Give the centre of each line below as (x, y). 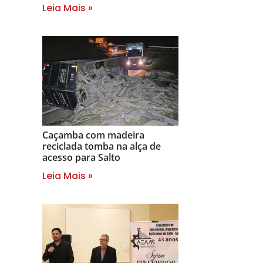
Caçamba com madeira (93, 135)
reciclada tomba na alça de (102, 146)
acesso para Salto (81, 157)
